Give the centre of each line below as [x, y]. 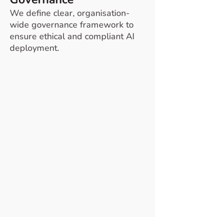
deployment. [34, 48]
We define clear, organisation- [70, 13]
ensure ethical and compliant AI [72, 36]
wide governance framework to [72, 25]
